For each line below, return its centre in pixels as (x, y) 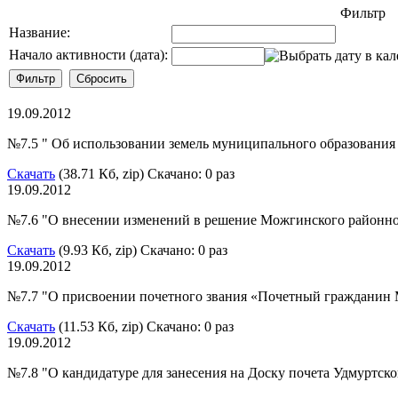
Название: (40, 32)
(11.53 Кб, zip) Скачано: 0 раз (144, 326)
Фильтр (363, 12)
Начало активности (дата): (88, 54)
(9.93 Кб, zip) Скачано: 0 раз (141, 250)
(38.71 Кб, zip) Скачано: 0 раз (145, 173)
